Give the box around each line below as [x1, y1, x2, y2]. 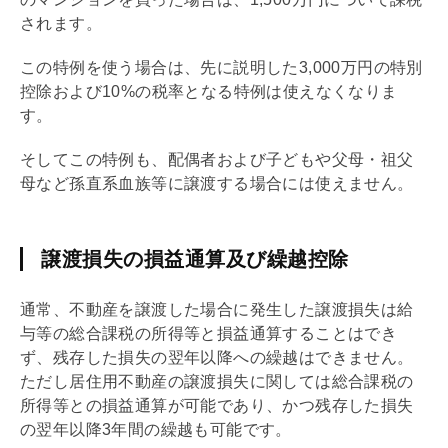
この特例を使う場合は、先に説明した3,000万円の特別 [20, 58, 423, 76]
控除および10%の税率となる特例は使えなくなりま [20, 82, 398, 100]
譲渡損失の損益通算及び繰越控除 [41, 247, 349, 270]
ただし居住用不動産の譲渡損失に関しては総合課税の [20, 372, 414, 390]
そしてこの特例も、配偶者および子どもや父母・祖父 [20, 150, 414, 168]
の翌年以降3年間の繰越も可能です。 [20, 420, 292, 438]
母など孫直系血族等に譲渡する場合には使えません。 [20, 174, 414, 192]
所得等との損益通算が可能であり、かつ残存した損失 [20, 396, 414, 414]
